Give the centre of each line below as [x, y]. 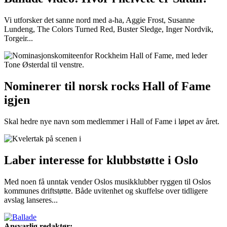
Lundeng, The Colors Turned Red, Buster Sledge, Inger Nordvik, [109, 29]
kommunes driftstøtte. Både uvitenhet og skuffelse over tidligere [106, 191]
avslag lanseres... [31, 200]
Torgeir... [18, 39]
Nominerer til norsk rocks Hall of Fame [107, 86]
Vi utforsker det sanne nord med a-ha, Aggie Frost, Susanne [99, 20]
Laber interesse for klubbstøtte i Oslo [101, 160]
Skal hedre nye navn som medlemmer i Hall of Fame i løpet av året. [112, 121]
